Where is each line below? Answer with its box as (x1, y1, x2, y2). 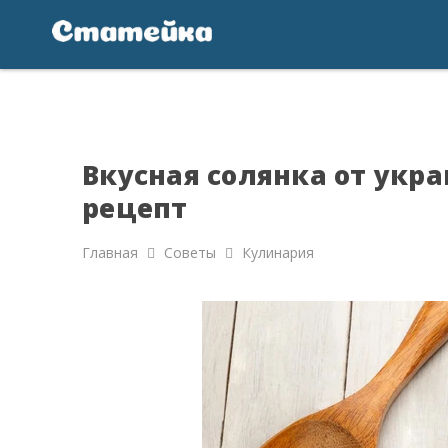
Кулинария (242, 243, 314, 262)
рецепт (82, 190, 188, 226)
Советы (164, 243, 216, 262)
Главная (82, 243, 138, 262)
